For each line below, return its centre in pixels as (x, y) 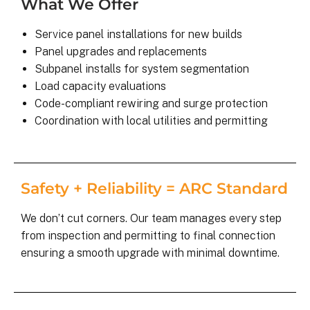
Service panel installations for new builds (138, 35)
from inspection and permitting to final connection (148, 235)
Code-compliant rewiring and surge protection (151, 104)
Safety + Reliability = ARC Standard (154, 188)
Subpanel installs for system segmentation (142, 69)
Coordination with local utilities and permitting (151, 121)
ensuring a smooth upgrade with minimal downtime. (150, 253)
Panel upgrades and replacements (121, 52)
